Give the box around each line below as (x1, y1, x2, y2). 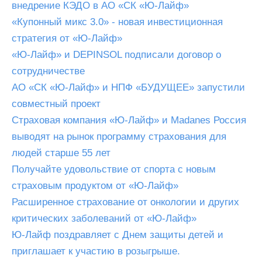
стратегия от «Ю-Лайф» (12, 33, 122, 44)
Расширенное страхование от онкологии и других (12, 196, 239, 208)
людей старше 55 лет (12, 147, 111, 158)
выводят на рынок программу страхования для (12, 131, 226, 142)
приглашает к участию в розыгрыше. (12, 246, 180, 257)
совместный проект (12, 98, 101, 109)
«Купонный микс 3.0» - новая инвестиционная (12, 16, 223, 27)
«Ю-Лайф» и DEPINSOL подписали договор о (12, 49, 221, 60)
